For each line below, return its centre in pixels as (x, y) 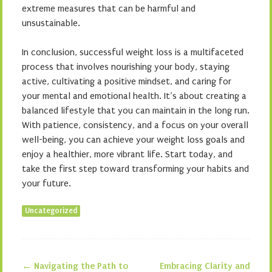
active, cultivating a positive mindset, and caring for (127, 81)
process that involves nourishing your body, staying (126, 67)
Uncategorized (51, 211)
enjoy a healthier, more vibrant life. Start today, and (127, 154)
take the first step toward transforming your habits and (135, 169)
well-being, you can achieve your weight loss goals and (133, 140)
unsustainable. (51, 23)
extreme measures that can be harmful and (109, 8)
